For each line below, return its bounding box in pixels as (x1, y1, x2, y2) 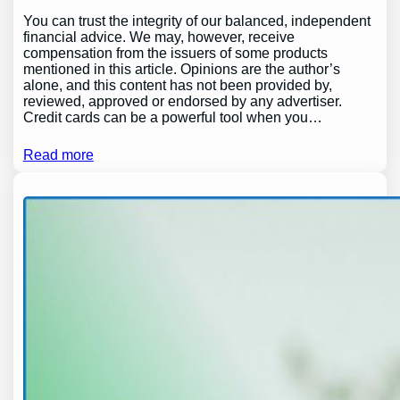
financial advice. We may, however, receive (22, 29, 295, 45)
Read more (22, 146, 94, 162)
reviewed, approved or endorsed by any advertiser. (22, 93, 342, 109)
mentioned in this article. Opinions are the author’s (22, 61, 340, 77)
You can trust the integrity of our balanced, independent (22, 12, 371, 29)
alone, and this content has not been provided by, (22, 77, 332, 93)
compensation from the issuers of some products (22, 45, 328, 61)
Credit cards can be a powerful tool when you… (22, 109, 322, 125)
